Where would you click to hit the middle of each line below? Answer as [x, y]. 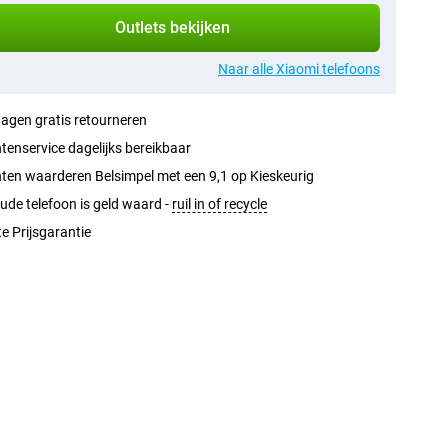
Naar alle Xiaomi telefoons [298, 69]
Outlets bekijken [173, 27]
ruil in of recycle [219, 204]
